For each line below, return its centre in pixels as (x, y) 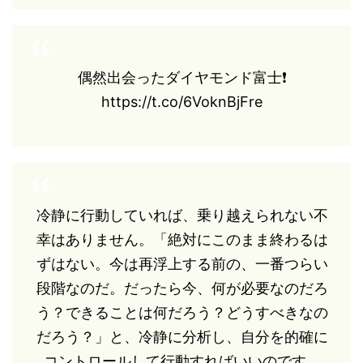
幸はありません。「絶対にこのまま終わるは (182, 239)
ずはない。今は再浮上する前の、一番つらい (182, 263)
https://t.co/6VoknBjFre (182, 101)
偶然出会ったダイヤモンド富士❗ (182, 77)
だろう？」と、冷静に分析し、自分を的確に (182, 336)
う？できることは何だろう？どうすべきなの (182, 312)
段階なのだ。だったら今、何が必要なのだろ (182, 288)
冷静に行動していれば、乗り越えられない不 (182, 215)
